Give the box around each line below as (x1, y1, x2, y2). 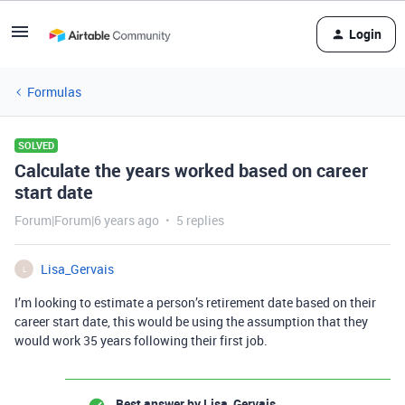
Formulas (27, 83, 81, 100)
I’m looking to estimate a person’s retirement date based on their (14, 294, 376, 311)
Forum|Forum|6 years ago (14, 212, 159, 229)
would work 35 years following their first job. (14, 332, 268, 349)
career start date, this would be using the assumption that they (14, 313, 368, 330)
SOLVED (18, 138, 54, 152)
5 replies (176, 212, 224, 229)
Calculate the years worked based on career (14, 158, 368, 183)
